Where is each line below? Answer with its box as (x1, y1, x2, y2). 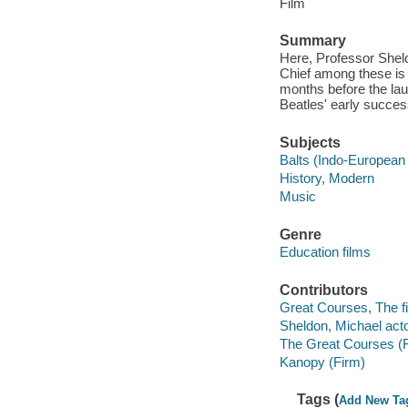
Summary (279, 32, 346, 48)
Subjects (279, 134, 341, 150)
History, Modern (279, 170, 374, 187)
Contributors (279, 281, 368, 298)
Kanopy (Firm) (279, 354, 365, 371)
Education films (279, 244, 371, 260)
